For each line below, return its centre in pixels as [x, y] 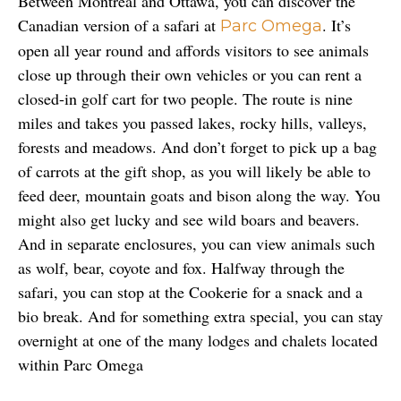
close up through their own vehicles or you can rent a [190, 74]
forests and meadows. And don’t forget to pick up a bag [197, 146]
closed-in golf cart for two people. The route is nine [185, 98]
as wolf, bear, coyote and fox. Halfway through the [181, 267]
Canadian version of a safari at [119, 25]
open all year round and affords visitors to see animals [193, 50]
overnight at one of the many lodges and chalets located [198, 340]
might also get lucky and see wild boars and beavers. [189, 219]
